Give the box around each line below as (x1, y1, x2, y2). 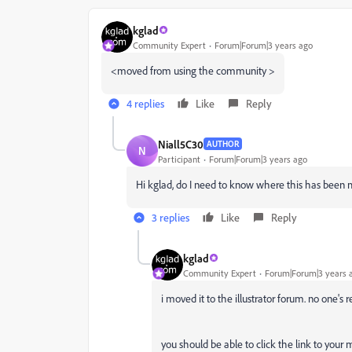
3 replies (152, 211, 189, 224)
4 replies (126, 97, 164, 110)
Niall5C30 (158, 137, 203, 151)
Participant (158, 152, 200, 165)
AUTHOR (207, 138, 239, 149)
